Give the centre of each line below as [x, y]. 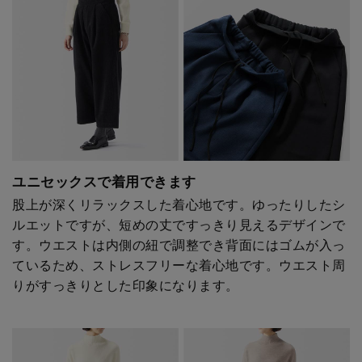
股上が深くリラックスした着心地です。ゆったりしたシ [179, 204]
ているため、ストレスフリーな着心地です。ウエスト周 [179, 265]
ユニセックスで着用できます [104, 181]
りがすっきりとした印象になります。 [126, 285]
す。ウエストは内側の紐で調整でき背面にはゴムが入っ [179, 244]
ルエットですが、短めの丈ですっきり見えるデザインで [179, 224]
